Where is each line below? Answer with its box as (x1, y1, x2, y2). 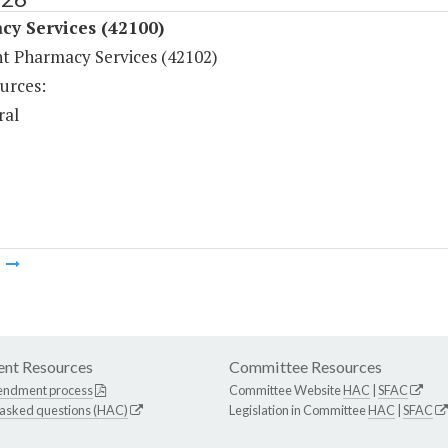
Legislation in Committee (229, 402, 368, 419)
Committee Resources (229, 357, 382, 377)
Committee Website (229, 382, 343, 399)
